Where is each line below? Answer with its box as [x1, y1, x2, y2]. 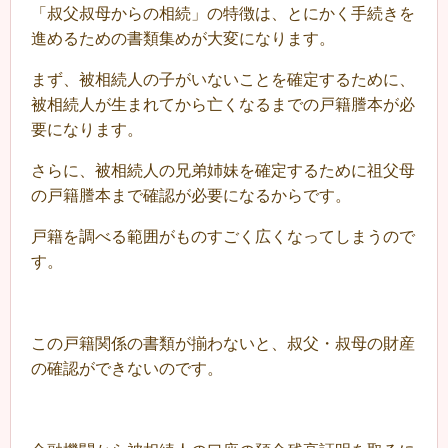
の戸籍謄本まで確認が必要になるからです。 [31, 187, 351, 205]
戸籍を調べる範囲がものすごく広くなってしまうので [31, 228, 415, 246]
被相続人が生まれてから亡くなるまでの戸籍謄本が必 [31, 96, 415, 114]
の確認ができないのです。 [31, 360, 223, 378]
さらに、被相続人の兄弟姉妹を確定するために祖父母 [31, 162, 415, 180]
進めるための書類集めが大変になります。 [31, 30, 335, 48]
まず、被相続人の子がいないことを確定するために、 [31, 71, 415, 89]
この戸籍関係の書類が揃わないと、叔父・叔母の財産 [31, 335, 415, 353]
